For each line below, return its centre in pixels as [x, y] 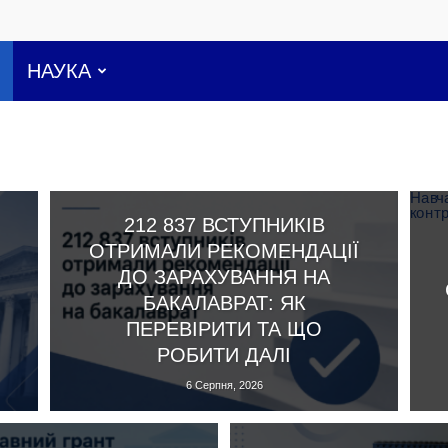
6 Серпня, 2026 [224, 384]
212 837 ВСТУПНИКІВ [224, 224]
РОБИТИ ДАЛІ [224, 354]
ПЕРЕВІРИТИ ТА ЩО [224, 328]
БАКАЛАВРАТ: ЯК [224, 302]
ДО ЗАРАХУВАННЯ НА [224, 276]
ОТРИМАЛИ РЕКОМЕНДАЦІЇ [224, 250]
